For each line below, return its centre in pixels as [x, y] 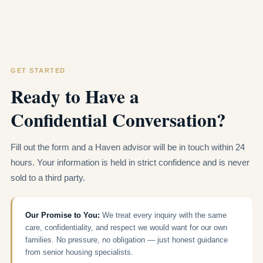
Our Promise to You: [63, 215]
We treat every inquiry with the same [163, 215]
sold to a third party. [48, 177]
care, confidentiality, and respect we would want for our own [126, 227]
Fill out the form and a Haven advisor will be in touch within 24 [128, 147]
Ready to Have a [75, 96]
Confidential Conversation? [118, 119]
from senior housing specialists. [79, 252]
